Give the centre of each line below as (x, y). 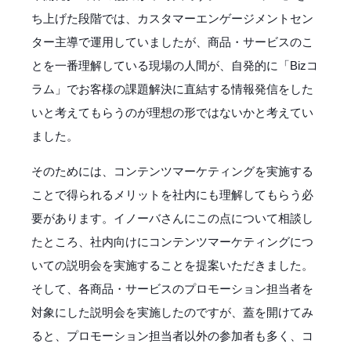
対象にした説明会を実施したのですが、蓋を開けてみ (172, 312)
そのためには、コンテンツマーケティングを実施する (172, 171)
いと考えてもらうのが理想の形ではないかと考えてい (172, 112)
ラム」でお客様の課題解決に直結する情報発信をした (172, 89)
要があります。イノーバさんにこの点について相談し (172, 218)
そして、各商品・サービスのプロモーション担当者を (172, 288)
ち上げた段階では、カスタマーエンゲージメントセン (172, 18)
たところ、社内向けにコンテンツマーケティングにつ (172, 241)
